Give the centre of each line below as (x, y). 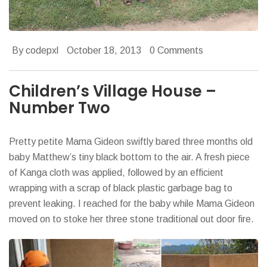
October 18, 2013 (104, 50)
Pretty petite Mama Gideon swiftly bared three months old (131, 141)
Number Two (60, 108)
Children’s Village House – (113, 91)
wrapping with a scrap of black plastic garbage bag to (121, 188)
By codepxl (35, 50)
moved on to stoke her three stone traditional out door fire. (131, 219)
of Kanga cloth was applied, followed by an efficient (116, 172)
